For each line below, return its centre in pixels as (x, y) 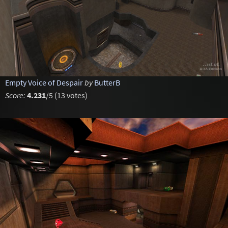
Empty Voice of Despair (44, 82)
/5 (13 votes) (66, 95)
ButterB (107, 82)
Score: (15, 95)
